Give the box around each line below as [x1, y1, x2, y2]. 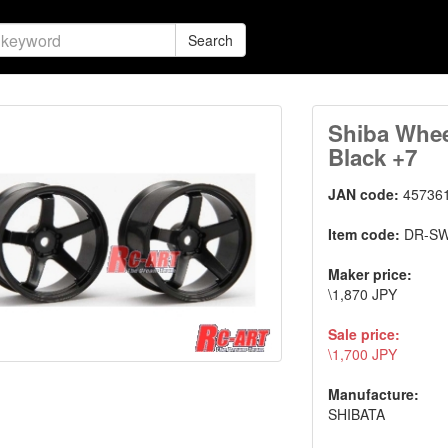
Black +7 [328, 141, 418, 173]
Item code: [328, 224, 405, 244]
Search [188, 30, 233, 50]
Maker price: [328, 264, 413, 284]
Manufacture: [328, 384, 420, 404]
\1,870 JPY [328, 284, 398, 304]
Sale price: [328, 324, 401, 344]
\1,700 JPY [328, 344, 398, 364]
